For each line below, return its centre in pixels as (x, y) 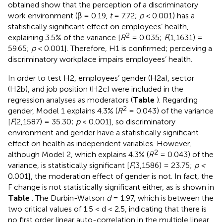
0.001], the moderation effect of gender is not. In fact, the (111, 176)
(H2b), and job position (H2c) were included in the (96, 89)
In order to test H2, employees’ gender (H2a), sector (101, 78)
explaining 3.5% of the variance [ (64, 37)
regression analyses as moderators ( (70, 100)
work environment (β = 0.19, (59, 15)
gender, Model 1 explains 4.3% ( (63, 111)
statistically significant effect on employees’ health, (98, 26)
